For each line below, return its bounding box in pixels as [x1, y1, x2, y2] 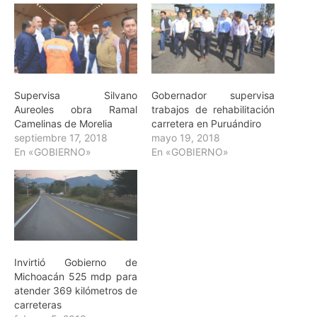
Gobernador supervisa [151, 89, 275, 102]
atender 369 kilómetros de [14, 284, 137, 296]
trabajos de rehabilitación [151, 103, 275, 116]
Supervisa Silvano [14, 89, 137, 102]
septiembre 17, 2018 [14, 132, 108, 144]
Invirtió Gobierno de [14, 255, 137, 268]
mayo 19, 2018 [151, 132, 220, 144]
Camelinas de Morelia [14, 117, 113, 130]
